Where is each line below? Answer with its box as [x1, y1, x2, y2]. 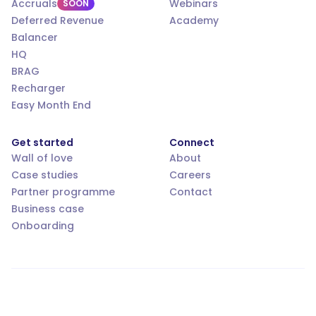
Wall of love [11, 151, 73, 166]
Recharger [11, 81, 66, 96]
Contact [169, 185, 212, 200]
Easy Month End [11, 98, 91, 113]
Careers [169, 168, 211, 183]
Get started [11, 135, 73, 150]
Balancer [11, 30, 58, 45]
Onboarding [11, 219, 74, 233]
